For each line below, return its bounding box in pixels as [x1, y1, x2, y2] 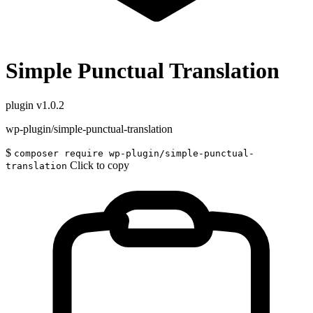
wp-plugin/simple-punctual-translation [6, 122, 173, 135]
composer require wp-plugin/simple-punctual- [14, 147, 254, 159]
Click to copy [70, 159, 129, 171]
